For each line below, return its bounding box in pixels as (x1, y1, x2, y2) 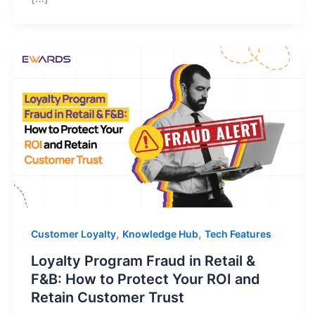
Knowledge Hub (122, 228, 198, 240)
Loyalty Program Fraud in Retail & (31, 252, 255, 269)
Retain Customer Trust (31, 288, 184, 306)
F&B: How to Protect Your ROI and (31, 270, 260, 288)
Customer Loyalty (31, 228, 116, 240)
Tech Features (205, 228, 271, 240)
